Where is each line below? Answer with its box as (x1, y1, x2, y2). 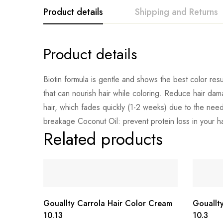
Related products (43, 127, 163, 151)
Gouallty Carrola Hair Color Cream (43, 198, 172, 209)
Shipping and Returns (135, 5, 218, 18)
